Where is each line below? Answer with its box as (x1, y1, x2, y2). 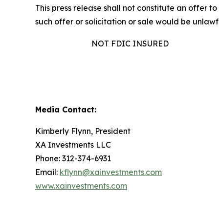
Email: (35, 167, 60, 177)
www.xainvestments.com (35, 181, 127, 191)
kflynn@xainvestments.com (60, 167, 162, 177)
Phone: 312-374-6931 (35, 153, 111, 163)
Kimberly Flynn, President (35, 126, 131, 136)
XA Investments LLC (35, 140, 111, 150)
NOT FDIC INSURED (91, 39, 176, 48)
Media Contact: (35, 105, 99, 114)
